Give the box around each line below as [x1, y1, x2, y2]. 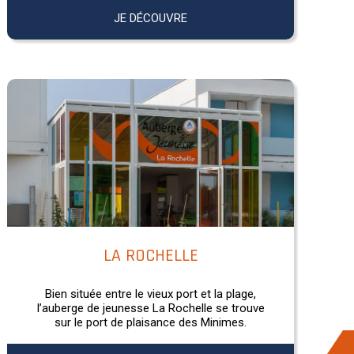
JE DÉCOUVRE [114, 10, 188, 25]
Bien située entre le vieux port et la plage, [45, 286, 257, 301]
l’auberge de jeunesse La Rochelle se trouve [36, 300, 265, 315]
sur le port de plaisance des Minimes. [55, 314, 247, 330]
